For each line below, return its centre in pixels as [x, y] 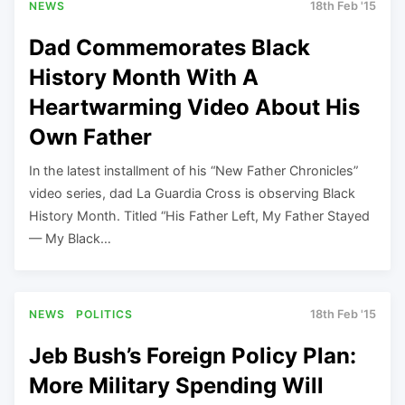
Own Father [90, 137]
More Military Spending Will [176, 385]
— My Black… [70, 238]
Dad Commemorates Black [170, 47]
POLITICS [105, 314]
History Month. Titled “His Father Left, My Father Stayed [199, 215]
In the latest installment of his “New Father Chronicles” [193, 170]
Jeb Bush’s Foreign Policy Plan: [193, 355]
